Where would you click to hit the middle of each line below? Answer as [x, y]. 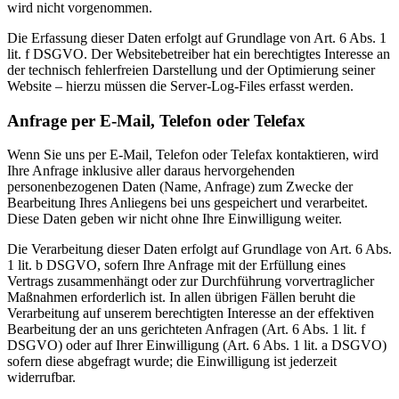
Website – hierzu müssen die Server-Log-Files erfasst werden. [180, 85]
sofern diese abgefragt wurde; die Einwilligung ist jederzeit [172, 362]
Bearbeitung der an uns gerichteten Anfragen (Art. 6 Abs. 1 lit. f [186, 330]
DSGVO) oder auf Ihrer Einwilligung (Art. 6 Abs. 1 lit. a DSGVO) [197, 346]
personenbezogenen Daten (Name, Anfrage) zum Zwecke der [180, 187]
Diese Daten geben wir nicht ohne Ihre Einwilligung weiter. [175, 219]
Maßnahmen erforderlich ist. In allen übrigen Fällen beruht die [181, 297]
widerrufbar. [41, 378]
